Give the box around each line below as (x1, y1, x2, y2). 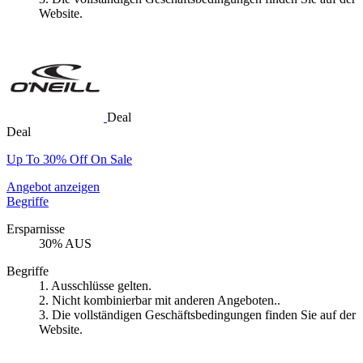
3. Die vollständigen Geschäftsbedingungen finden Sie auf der (39, 307, 356, 322)
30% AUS (39, 236, 92, 250)
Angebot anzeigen (6, 179, 100, 194)
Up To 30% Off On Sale (6, 152, 132, 166)
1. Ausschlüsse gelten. (39, 278, 152, 293)
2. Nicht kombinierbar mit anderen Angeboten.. (39, 293, 280, 307)
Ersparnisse (6, 221, 65, 236)
